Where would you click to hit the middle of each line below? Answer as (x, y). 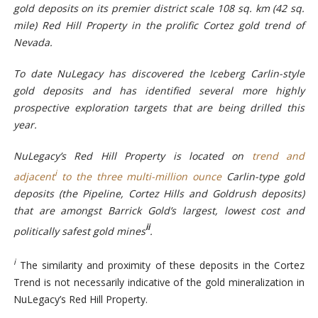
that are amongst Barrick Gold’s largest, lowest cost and (159, 210)
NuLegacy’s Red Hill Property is (97, 156)
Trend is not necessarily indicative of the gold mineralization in (159, 283)
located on (220, 156)
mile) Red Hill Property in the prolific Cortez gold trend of (159, 26)
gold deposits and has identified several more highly (159, 91)
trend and (278, 156)
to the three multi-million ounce (139, 176)
